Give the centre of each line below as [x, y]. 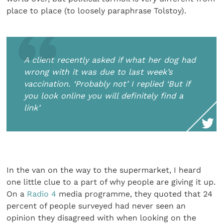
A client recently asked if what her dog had [110, 60]
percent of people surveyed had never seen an [96, 206]
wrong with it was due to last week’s [99, 72]
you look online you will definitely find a [104, 96]
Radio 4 [42, 194]
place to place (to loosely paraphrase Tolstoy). [97, 11]
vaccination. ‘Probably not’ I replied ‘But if [107, 84]
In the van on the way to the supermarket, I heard [104, 170]
